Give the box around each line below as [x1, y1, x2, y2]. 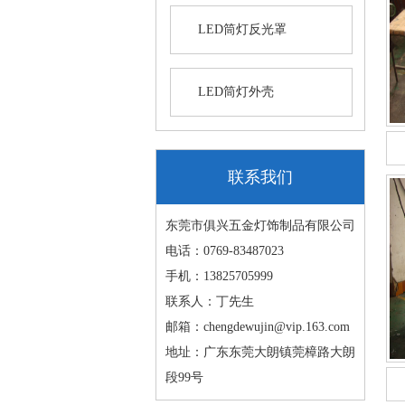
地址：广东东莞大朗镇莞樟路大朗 [165, 345, 355, 359]
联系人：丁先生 [165, 295, 254, 308]
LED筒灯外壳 [198, 85, 274, 99]
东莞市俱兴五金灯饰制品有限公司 [165, 219, 355, 232]
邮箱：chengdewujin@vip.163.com [165, 320, 350, 334]
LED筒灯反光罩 [198, 23, 287, 36]
